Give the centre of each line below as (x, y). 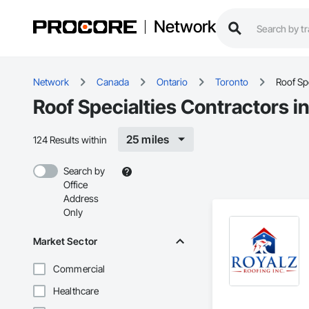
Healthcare (76, 291)
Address (81, 199)
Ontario (172, 82)
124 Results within (70, 139)
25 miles (148, 140)
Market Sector (65, 241)
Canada (113, 82)
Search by (84, 171)
